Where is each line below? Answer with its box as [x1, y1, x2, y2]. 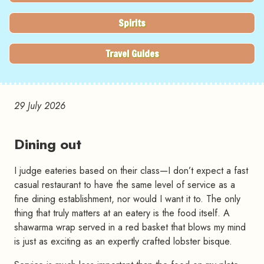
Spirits [118, 16, 146, 29]
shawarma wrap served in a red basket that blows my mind [14, 220, 246, 235]
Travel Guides [105, 47, 159, 60]
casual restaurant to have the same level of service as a [14, 178, 235, 192]
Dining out [14, 134, 81, 155]
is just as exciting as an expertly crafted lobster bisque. [14, 235, 232, 249]
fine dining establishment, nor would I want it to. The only [14, 192, 240, 206]
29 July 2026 [14, 99, 65, 113]
